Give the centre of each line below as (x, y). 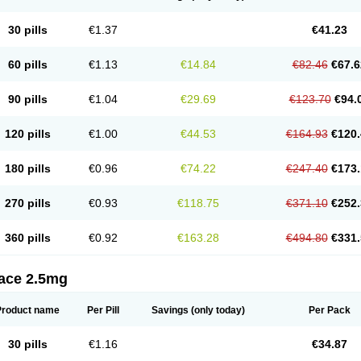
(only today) (217, 310)
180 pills (27, 168)
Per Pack (329, 310)
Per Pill (103, 310)
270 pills (27, 203)
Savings (170, 310)
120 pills (27, 134)
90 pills (27, 99)
